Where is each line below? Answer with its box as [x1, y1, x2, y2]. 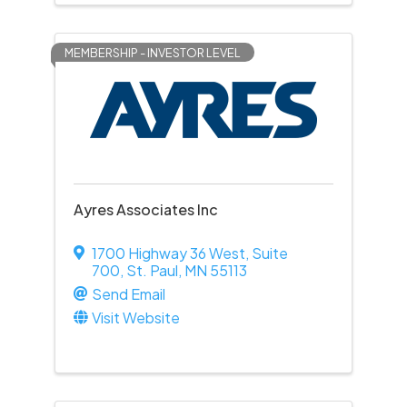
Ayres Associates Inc [73, 200, 218, 219]
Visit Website [91, 308, 180, 327]
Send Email [91, 284, 165, 303]
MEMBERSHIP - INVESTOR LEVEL [64, 45, 241, 60]
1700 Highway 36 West [91, 243, 245, 263]
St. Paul [125, 261, 178, 280]
